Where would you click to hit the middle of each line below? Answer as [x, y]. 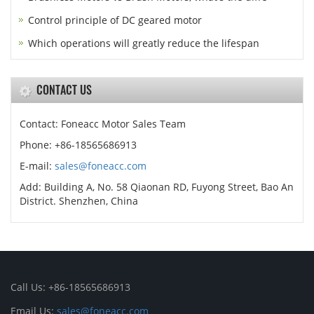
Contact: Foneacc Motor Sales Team [103, 124]
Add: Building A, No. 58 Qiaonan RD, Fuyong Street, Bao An [157, 187]
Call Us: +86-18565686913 [70, 287]
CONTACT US [64, 90]
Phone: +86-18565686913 [78, 145]
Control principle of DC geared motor [115, 20]
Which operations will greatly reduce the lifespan [144, 43]
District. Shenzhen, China [79, 201]
